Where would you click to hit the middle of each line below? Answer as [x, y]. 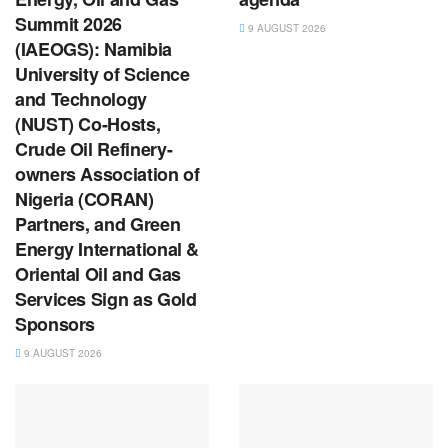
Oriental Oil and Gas [98, 274]
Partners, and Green [98, 224]
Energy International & [107, 249]
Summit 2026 [69, 24]
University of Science [102, 74]
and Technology [81, 99]
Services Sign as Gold [106, 299]
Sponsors [55, 324]
